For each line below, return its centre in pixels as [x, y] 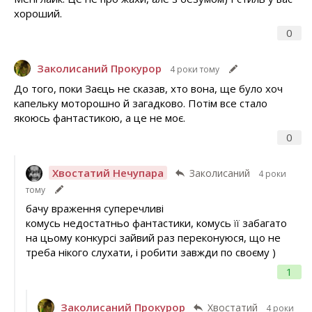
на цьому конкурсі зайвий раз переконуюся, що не [153, 237]
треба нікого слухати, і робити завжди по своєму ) [150, 252]
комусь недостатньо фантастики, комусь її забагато [156, 223]
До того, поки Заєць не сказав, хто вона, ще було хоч [148, 89]
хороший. [38, 13]
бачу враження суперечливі [94, 208]
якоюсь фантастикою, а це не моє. [100, 118]
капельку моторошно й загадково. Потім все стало [141, 103]
